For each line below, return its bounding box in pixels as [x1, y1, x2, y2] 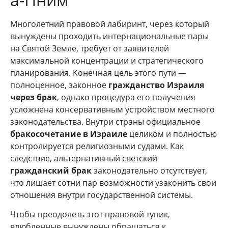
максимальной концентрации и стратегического [10, 54, 204, 66]
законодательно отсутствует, [92, 164, 207, 176]
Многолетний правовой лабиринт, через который [10, 18, 209, 30]
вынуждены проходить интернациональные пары [10, 30, 209, 42]
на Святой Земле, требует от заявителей [10, 42, 169, 54]
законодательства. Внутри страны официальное [10, 116, 201, 127]
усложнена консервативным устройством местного [10, 103, 215, 115]
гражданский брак [10, 164, 92, 176]
